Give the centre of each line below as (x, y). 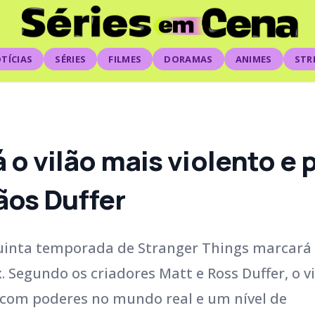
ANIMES (253, 59)
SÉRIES (71, 59)
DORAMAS (188, 59)
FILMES (125, 59)
